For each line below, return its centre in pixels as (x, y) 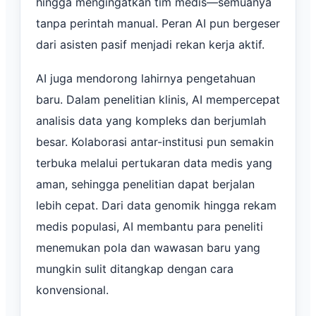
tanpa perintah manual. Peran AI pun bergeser (158, 23)
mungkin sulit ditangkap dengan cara (135, 268)
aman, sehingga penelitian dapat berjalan (145, 184)
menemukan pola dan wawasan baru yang (148, 247)
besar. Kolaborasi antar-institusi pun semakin (155, 141)
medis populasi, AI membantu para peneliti (150, 226)
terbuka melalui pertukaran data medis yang (154, 163)
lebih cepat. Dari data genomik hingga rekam (156, 205)
